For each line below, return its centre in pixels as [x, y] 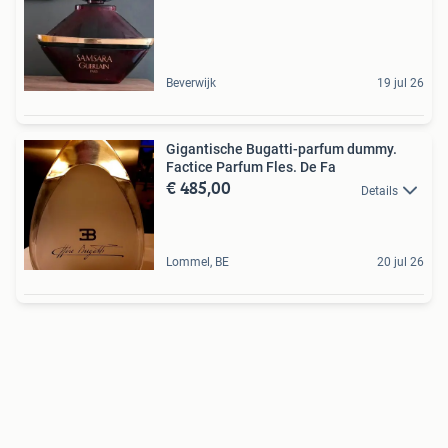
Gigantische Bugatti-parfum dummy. [281, 149]
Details [379, 190]
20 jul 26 [400, 262]
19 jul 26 [400, 83]
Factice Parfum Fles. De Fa [251, 167]
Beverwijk [191, 83]
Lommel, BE [197, 262]
